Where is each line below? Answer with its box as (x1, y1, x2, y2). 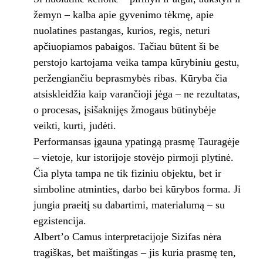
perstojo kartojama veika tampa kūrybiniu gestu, (33, 56, 240, 69)
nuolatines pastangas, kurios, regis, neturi (33, 25, 210, 37)
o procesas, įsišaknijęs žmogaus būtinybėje (33, 104, 216, 116)
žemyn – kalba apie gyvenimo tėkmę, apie (33, 9, 214, 21)
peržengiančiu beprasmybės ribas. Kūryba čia (33, 72, 227, 85)
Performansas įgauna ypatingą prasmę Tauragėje (33, 136, 240, 148)
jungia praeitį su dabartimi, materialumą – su (33, 199, 225, 211)
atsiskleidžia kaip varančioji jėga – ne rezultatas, (33, 88, 240, 100)
